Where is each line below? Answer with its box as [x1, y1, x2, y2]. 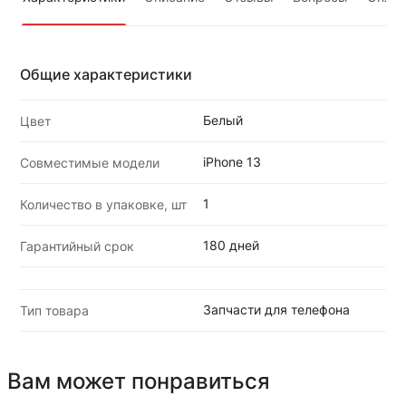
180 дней [203, 237, 259, 253]
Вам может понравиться [7, 368, 270, 395]
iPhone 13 [203, 153, 261, 169]
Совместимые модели [20, 154, 160, 170]
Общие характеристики [20, 64, 193, 83]
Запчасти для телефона [203, 301, 350, 317]
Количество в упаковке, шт [20, 196, 188, 212]
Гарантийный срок [20, 237, 135, 254]
